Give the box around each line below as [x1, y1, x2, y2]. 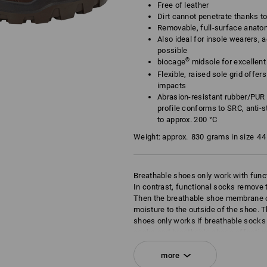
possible [157, 46, 188, 55]
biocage [157, 57, 186, 66]
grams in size [207, 132, 254, 141]
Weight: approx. [133, 132, 188, 141]
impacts [157, 81, 187, 90]
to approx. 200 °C [157, 115, 218, 124]
